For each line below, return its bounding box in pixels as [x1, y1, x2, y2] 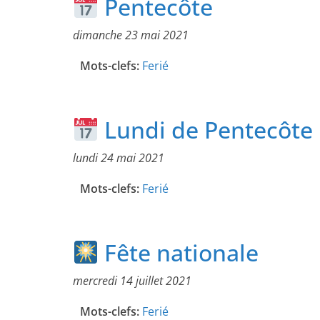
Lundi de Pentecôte [99, 114, 314, 146]
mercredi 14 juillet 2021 [73, 273, 191, 289]
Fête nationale [99, 237, 259, 269]
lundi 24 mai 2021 [73, 150, 164, 166]
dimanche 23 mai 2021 [73, 27, 189, 44]
